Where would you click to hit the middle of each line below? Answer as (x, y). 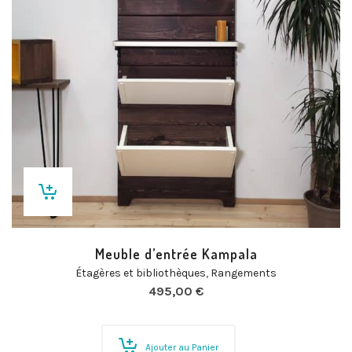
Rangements (244, 273)
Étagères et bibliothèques (141, 273)
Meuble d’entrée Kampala (176, 254)
